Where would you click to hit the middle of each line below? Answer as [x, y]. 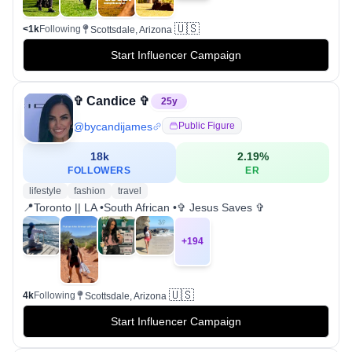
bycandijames [118, 127]
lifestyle [45, 191]
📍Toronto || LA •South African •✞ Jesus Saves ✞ [144, 208]
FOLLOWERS [99, 171]
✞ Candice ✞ [111, 101]
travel [130, 191]
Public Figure [207, 126]
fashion [90, 191]
